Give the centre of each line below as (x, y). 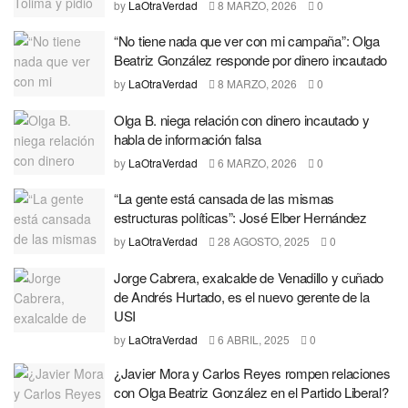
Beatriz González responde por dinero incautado (251, 60)
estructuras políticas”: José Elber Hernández (240, 217)
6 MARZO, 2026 (256, 162)
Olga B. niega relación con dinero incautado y (242, 119)
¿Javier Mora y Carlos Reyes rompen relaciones (252, 372)
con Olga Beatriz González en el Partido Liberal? (251, 392)
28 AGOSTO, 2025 (262, 241)
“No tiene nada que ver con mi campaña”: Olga (247, 41)
